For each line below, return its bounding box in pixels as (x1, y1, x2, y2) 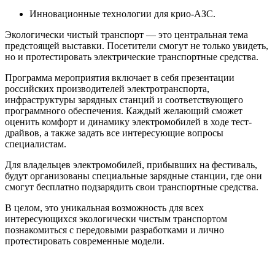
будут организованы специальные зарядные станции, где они (5, 171, 262, 182)
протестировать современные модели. (5, 236, 165, 247)
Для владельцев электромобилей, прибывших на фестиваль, (5, 160, 257, 171)
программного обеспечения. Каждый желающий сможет (5, 106, 242, 117)
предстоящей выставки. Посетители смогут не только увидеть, (5, 41, 268, 52)
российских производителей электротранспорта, (5, 83, 209, 95)
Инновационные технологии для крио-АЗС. (29, 9, 215, 20)
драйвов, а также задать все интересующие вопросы (5, 128, 223, 139)
